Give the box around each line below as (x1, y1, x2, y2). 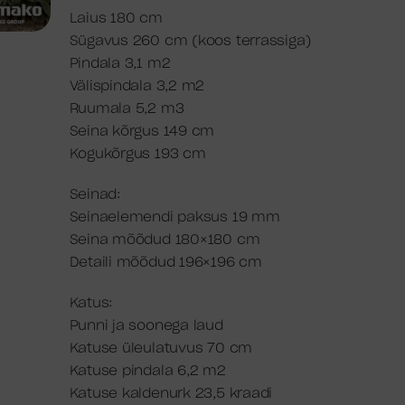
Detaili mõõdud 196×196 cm (69, 256, 262, 269)
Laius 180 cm (69, 12, 163, 25)
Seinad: (69, 188, 121, 202)
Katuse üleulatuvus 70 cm (69, 342, 253, 355)
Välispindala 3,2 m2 (69, 80, 205, 93)
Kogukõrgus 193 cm (69, 147, 206, 161)
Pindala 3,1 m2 (69, 57, 171, 71)
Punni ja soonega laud (69, 319, 223, 333)
